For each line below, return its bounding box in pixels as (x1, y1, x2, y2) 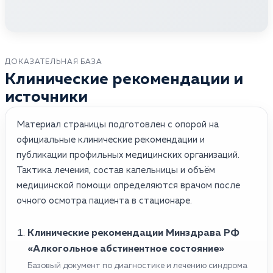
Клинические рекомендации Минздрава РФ (27, 228, 239, 238)
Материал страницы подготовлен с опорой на (16, 119, 219, 129)
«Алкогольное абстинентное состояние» (27, 244, 224, 254)
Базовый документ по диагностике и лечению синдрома (27, 261, 247, 270)
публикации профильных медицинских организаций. (16, 150, 239, 160)
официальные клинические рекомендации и (16, 135, 205, 144)
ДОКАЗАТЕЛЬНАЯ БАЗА (5, 58, 103, 66)
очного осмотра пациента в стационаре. (16, 196, 192, 205)
